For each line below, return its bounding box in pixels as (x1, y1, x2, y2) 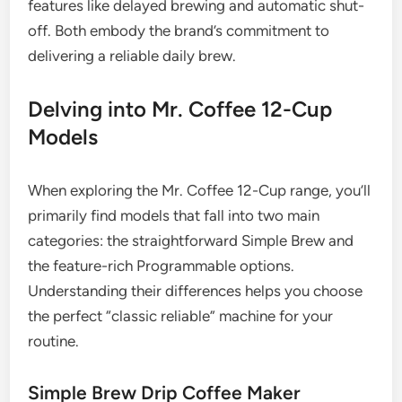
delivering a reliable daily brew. (28, 46, 237, 65)
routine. (28, 331, 80, 350)
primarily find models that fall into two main (28, 205, 320, 224)
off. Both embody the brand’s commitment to (28, 21, 330, 39)
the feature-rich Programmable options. (28, 256, 295, 275)
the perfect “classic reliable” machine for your (28, 306, 334, 325)
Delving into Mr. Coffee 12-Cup (28, 95, 333, 122)
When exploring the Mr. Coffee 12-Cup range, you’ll (28, 180, 371, 199)
